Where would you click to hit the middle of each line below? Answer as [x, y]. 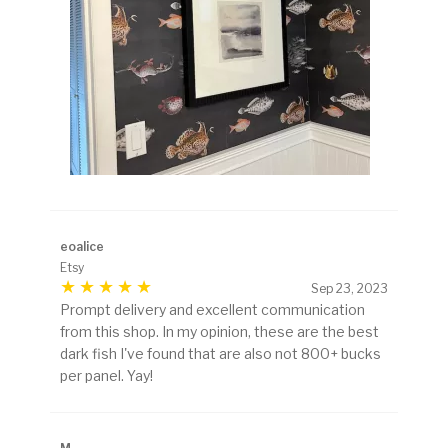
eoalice [82, 247]
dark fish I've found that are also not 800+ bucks [220, 354]
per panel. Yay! [106, 376]
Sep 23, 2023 [349, 289]
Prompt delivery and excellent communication [212, 310]
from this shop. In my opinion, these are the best [219, 332]
